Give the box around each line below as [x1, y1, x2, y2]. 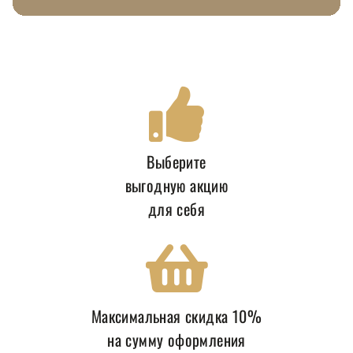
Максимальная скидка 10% [91, 303, 262, 328]
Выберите [147, 149, 206, 173]
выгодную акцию [124, 173, 229, 197]
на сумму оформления [107, 327, 246, 351]
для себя [147, 196, 206, 221]
